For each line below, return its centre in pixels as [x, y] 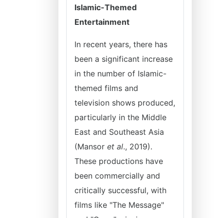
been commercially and [117, 176]
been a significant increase [124, 59]
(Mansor [91, 146]
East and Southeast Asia [119, 132]
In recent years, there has [121, 44]
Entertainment [102, 22]
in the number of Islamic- [120, 73]
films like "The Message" [119, 205]
